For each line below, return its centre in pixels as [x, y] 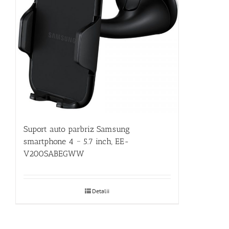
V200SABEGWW [54, 153]
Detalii [100, 191]
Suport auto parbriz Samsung [77, 129]
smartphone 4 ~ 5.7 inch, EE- [76, 141]
